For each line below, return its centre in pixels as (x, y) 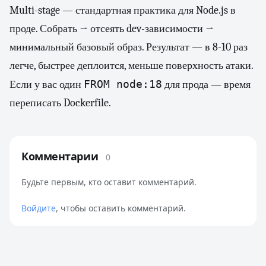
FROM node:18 (123, 84)
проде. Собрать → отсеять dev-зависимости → (112, 29)
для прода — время (206, 85)
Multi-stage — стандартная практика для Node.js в (123, 10)
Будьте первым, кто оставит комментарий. (109, 182)
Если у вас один (47, 85)
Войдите (39, 208)
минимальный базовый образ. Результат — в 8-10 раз (129, 47)
